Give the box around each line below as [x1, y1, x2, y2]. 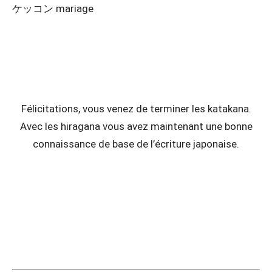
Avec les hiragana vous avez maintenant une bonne [19, 120, 253, 132]
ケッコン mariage [12, 2, 93, 15]
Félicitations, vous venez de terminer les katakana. [21, 103, 251, 115]
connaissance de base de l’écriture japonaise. [33, 138, 239, 150]
